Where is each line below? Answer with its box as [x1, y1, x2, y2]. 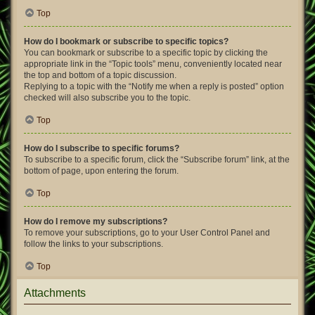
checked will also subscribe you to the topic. [24, 93, 191, 103]
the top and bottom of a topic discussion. [24, 70, 176, 80]
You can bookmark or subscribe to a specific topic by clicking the [24, 48, 268, 58]
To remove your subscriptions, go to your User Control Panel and [24, 228, 270, 238]
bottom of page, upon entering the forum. [24, 166, 179, 176]
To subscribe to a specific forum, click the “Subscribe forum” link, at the [24, 155, 290, 165]
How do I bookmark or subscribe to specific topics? [24, 37, 229, 46]
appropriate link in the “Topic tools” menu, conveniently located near [24, 59, 282, 69]
